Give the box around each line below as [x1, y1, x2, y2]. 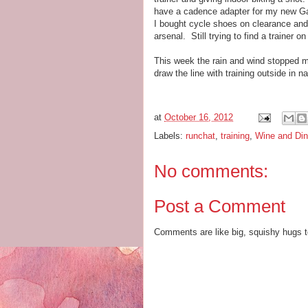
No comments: [154, 161, 268, 181]
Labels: [154, 131, 186, 141]
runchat [186, 131, 215, 141]
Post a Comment [154, 195, 285, 217]
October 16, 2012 [164, 112, 233, 123]
